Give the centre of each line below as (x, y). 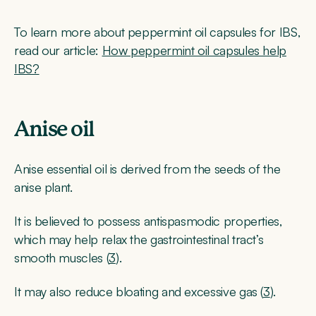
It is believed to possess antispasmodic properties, (148, 221)
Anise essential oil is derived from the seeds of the (147, 168)
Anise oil (54, 129)
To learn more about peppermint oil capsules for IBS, (157, 31)
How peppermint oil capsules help (194, 50)
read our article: (58, 50)
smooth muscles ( (62, 258)
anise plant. (43, 187)
